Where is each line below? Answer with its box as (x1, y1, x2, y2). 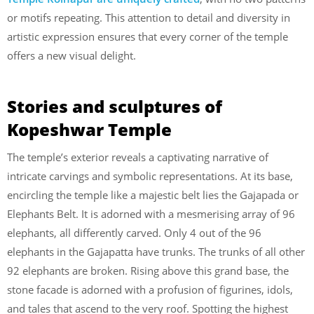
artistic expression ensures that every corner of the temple (7, 29, 288, 43)
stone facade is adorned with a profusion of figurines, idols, (7, 282, 293, 297)
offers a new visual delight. (7, 48, 136, 62)
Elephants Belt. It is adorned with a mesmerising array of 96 (7, 207, 295, 221)
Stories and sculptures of (7, 95, 222, 118)
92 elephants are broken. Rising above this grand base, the (7, 264, 289, 278)
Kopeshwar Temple (7, 118, 172, 142)
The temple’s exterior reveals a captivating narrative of (7, 150, 268, 165)
